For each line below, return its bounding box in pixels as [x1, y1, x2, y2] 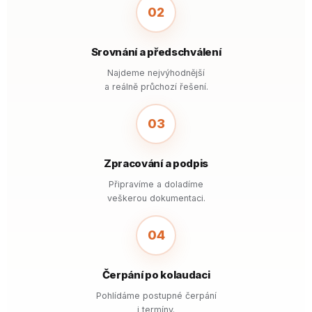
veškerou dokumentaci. [107, 193, 205, 203]
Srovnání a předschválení [91, 45, 221, 58]
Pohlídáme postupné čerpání [95, 290, 217, 301]
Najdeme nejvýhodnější [107, 68, 205, 78]
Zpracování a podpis [103, 157, 209, 170]
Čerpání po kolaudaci [102, 268, 210, 281]
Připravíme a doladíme [109, 179, 203, 189]
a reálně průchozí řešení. [104, 81, 208, 92]
